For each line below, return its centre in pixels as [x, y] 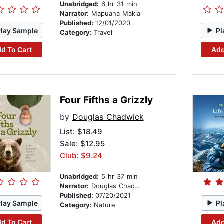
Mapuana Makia [114, 14]
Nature [104, 205]
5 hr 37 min [118, 177]
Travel [103, 33]
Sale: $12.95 [82, 144]
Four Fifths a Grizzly [106, 100]
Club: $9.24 [81, 156]
